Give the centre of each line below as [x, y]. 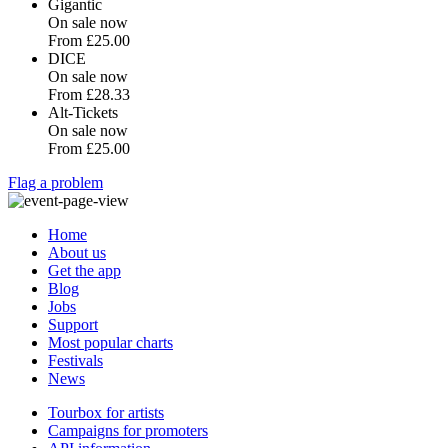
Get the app [84, 270]
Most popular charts [110, 342]
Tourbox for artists [106, 412]
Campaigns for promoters [128, 430]
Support [73, 324]
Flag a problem [55, 182]
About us [77, 252]
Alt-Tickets [83, 112]
